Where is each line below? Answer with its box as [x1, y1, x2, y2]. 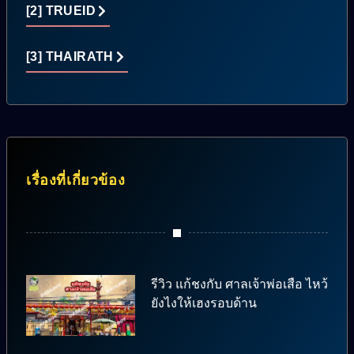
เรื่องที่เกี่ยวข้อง [26, 171, 126, 188]
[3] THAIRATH [26, 49, 114, 63]
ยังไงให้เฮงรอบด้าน [150, 296, 257, 310]
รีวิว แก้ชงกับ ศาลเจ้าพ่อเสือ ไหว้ [150, 277, 328, 291]
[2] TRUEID [26, 3, 96, 17]
